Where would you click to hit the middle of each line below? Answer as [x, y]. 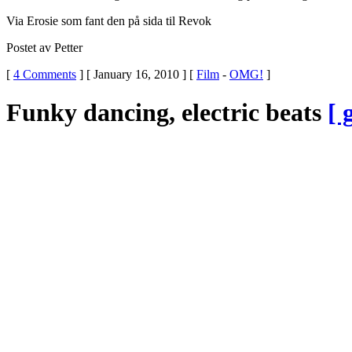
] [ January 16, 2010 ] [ [136, 74]
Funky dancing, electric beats [167, 113]
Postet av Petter [44, 47]
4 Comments [45, 74]
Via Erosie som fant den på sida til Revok [109, 20]
